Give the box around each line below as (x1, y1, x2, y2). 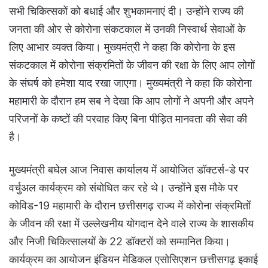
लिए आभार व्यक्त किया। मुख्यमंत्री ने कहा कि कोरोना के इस (9, 41, 235, 54)
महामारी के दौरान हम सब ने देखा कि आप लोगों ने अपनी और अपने (9, 95, 254, 108)
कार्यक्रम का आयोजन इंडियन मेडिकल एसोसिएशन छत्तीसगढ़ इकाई (9, 253, 258, 266)
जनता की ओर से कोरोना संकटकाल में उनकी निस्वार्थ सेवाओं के (9, 23, 245, 36)
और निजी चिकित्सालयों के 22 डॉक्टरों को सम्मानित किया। (9, 235, 230, 248)
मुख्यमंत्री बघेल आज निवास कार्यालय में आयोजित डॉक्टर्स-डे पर (9, 163, 249, 176)
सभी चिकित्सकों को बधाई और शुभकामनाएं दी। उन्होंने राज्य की (9, 5, 243, 18)
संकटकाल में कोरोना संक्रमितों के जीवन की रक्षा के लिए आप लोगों (9, 59, 255, 72)
